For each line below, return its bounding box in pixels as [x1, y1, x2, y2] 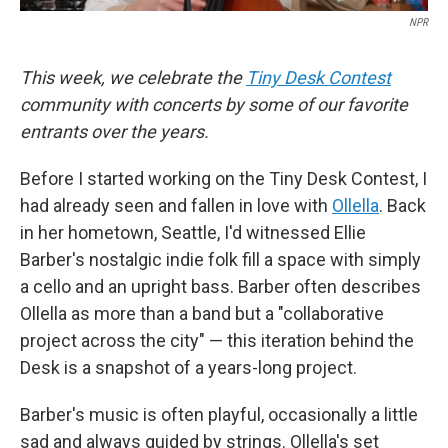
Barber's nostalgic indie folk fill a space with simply [20, 249, 421, 271]
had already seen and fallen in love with [20, 195, 332, 217]
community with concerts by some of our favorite [20, 94, 408, 116]
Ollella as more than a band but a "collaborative [20, 303, 384, 325]
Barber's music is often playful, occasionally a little [20, 404, 418, 426]
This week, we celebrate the [20, 67, 246, 89]
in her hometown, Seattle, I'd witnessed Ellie [20, 222, 366, 244]
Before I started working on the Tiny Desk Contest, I [20, 168, 427, 190]
